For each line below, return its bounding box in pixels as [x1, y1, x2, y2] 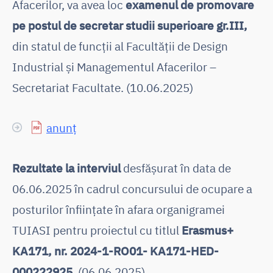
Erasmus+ [182, 222, 233, 238]
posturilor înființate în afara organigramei [12, 201, 225, 217]
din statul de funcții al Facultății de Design [12, 38, 228, 54]
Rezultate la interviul [12, 160, 121, 175]
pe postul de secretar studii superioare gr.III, [12, 17, 247, 33]
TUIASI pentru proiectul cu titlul [12, 222, 182, 238]
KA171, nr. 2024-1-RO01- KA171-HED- [12, 243, 219, 258]
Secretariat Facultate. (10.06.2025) [12, 79, 193, 95]
